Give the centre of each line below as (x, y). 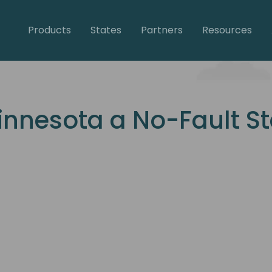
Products (49, 30)
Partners (161, 30)
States (106, 30)
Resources (227, 30)
